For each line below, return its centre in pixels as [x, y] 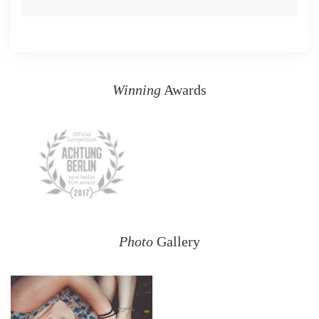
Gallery [178, 242]
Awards [185, 90]
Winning [137, 90]
